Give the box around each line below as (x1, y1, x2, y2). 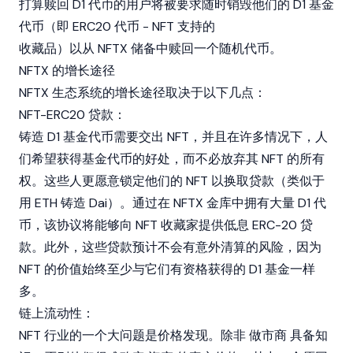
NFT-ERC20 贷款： (19, 106, 126, 123)
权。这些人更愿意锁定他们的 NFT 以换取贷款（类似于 (19, 173, 325, 189)
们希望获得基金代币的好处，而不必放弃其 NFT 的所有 (19, 150, 325, 167)
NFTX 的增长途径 (19, 62, 115, 79)
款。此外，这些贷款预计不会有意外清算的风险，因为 (19, 239, 321, 255)
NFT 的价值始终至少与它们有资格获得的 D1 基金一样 (19, 261, 315, 277)
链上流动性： (19, 305, 95, 321)
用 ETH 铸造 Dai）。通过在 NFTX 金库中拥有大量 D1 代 (19, 195, 326, 211)
